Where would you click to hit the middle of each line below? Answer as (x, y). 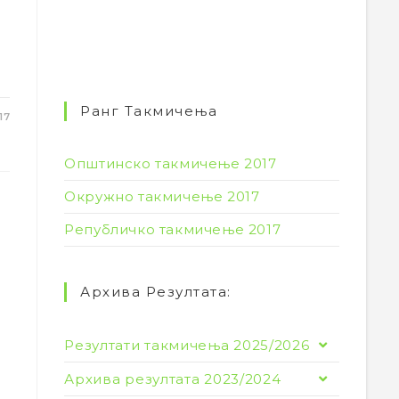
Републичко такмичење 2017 (173, 229)
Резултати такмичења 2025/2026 (187, 345)
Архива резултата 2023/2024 (173, 379)
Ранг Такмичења (149, 111)
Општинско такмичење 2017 (171, 163)
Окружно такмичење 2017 (162, 196)
